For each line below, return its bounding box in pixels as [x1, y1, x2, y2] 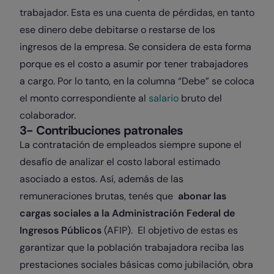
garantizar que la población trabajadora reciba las [20, 241, 244, 254]
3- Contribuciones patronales [20, 122, 183, 138]
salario [149, 92, 179, 105]
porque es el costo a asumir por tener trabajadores [20, 57, 248, 70]
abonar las [178, 190, 226, 202]
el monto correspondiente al [20, 92, 149, 105]
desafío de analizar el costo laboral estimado [20, 155, 220, 168]
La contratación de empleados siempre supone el [20, 138, 242, 151]
